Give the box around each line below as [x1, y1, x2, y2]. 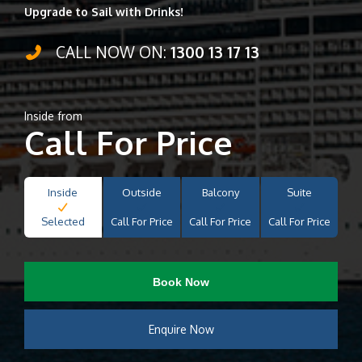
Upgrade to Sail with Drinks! [24, 5, 183, 19]
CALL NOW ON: [51, 42, 170, 61]
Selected [40, 215, 85, 228]
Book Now [153, 275, 209, 288]
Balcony [201, 186, 239, 199]
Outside [121, 186, 162, 199]
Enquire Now [148, 322, 214, 336]
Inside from [24, 109, 82, 123]
